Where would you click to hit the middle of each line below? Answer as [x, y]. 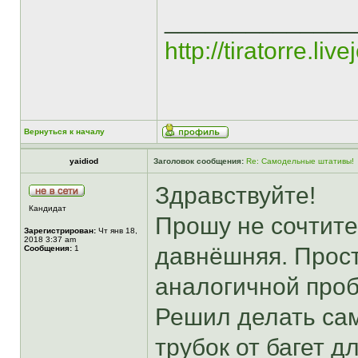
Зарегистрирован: [60, 231]
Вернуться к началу [64, 131]
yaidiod [84, 161]
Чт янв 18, [117, 231]
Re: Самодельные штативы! [300, 161]
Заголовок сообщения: [199, 161]
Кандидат [48, 208]
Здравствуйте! [235, 195]
